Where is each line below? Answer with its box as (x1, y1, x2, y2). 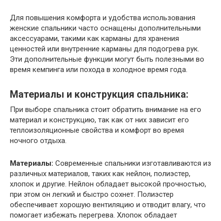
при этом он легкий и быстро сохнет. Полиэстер (10, 190, 174, 199)
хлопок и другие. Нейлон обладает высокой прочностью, (10, 180, 206, 189)
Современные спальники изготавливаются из (53, 159, 211, 168)
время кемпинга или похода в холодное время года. (10, 65, 187, 74)
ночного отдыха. (10, 136, 67, 146)
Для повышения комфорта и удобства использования (10, 13, 195, 23)
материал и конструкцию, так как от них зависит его (10, 115, 189, 125)
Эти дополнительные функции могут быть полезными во (10, 55, 204, 64)
